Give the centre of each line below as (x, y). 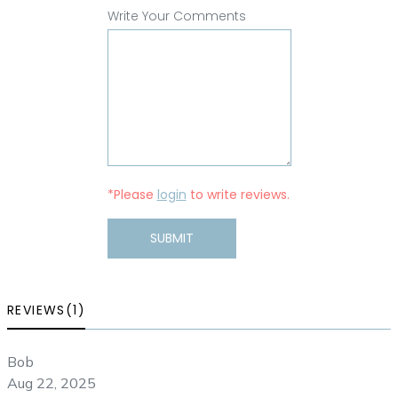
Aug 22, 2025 (52, 382)
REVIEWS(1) (46, 310)
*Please (132, 194)
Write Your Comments (176, 16)
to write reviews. (238, 194)
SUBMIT (171, 238)
